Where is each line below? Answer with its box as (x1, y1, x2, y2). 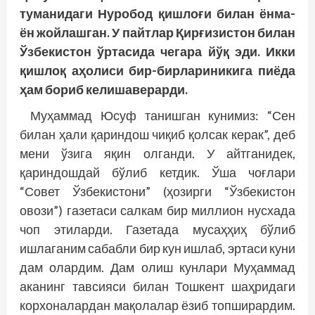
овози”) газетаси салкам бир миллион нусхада (20, 202, 295, 219)
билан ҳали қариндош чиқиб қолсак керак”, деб (20, 127, 295, 143)
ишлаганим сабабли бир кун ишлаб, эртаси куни (20, 240, 295, 257)
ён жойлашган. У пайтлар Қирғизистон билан (20, 25, 295, 41)
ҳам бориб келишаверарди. (20, 82, 188, 98)
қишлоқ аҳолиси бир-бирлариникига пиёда (20, 63, 295, 79)
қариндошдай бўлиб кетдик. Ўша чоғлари (20, 165, 295, 181)
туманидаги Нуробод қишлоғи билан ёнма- (20, 6, 295, 22)
